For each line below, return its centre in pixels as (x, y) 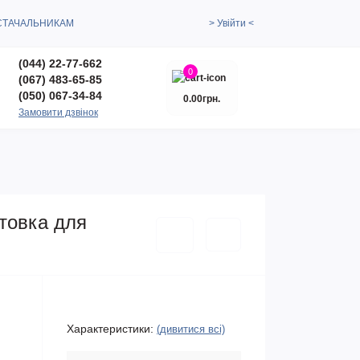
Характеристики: (110, 329)
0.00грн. (202, 98)
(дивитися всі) (191, 329)
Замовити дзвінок (58, 112)
